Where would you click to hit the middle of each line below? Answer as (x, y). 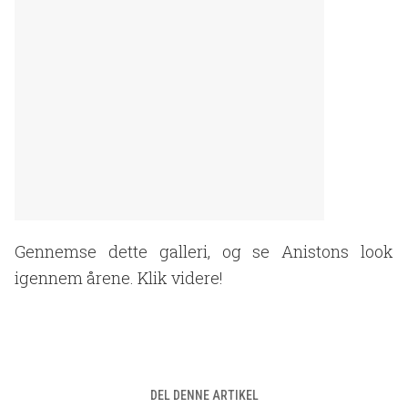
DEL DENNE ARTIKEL (204, 395)
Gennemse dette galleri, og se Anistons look (204, 251)
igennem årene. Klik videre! (121, 278)
